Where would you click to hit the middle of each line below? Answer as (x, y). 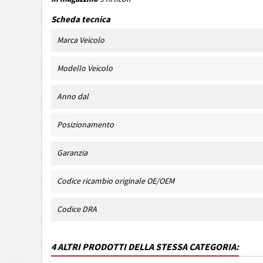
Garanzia (72, 153)
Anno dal (73, 96)
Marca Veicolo (81, 40)
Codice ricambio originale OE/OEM (116, 181)
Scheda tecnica (81, 19)
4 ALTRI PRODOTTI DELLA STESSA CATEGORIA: (145, 247)
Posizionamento (85, 124)
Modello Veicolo (85, 68)
